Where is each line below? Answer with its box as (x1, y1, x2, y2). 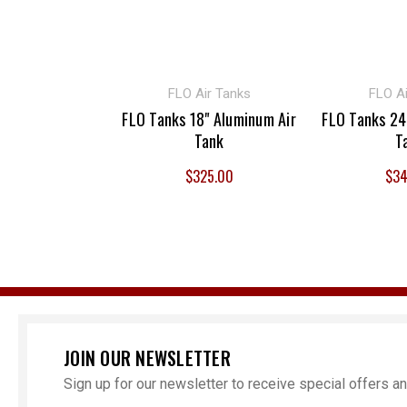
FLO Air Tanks (167, 84, 251, 102)
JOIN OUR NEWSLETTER (64, 344, 231, 372)
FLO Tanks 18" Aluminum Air (122, 106, 296, 131)
